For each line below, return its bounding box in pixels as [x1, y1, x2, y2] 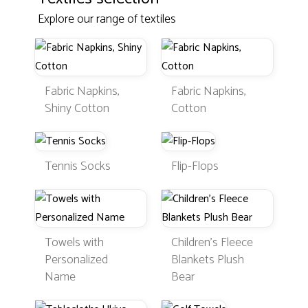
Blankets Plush [171, 250, 244, 270]
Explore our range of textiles [38, 9, 176, 30]
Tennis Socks [45, 156, 111, 177]
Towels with [45, 232, 104, 253]
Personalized [45, 250, 108, 270]
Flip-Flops [171, 156, 219, 177]
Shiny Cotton [45, 98, 109, 119]
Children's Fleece [171, 232, 253, 253]
